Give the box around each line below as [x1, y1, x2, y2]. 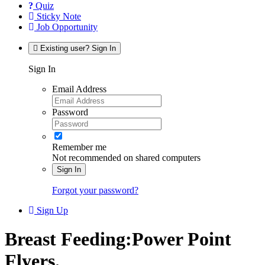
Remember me [52, 141, 106, 152]
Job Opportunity [34, 21, 98, 32]
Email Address [52, 83, 106, 94]
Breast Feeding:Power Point [5, 228, 231, 250]
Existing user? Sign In [40, 43, 116, 53]
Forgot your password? [52, 185, 138, 195]
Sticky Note [34, 11, 81, 21]
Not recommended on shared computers [52, 152, 201, 163]
